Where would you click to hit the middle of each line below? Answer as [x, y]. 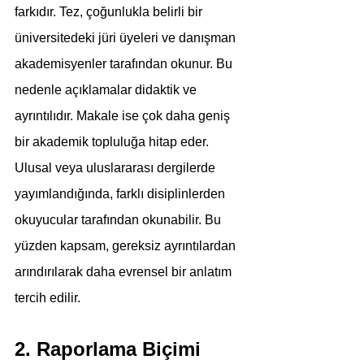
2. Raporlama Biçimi [108, 349]
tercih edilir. [48, 298]
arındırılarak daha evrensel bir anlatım [125, 272]
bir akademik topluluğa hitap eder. [113, 142]
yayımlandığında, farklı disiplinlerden [121, 194]
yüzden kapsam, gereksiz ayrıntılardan [127, 246]
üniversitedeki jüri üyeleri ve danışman [127, 38]
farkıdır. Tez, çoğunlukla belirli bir [110, 12]
